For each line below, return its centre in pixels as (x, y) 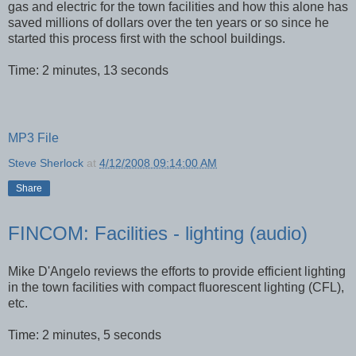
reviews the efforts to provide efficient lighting (218, 271)
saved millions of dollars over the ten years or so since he (168, 23)
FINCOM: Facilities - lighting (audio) (158, 234)
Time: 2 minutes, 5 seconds (85, 335)
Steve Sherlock (46, 163)
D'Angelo (64, 271)
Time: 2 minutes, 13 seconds (88, 71)
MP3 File (33, 138)
